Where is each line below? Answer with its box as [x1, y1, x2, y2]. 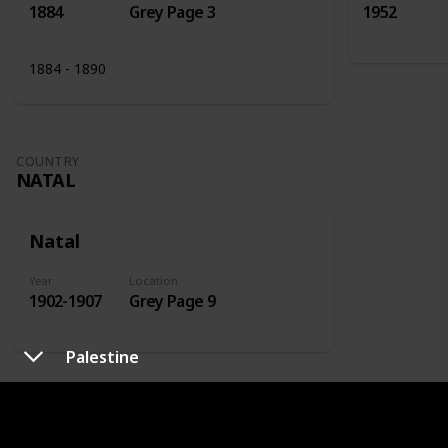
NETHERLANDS [16, 415, 149, 441]
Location [129, 273, 179, 289]
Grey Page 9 [129, 290, 216, 313]
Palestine [66, 345, 139, 368]
